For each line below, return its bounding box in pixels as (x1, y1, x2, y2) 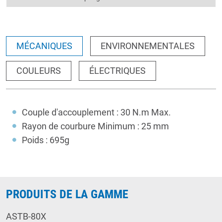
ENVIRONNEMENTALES (101, 40, 195, 51)
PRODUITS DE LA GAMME (6, 187, 128, 201)
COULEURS (16, 65, 61, 76)
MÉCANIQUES (16, 40, 72, 51)
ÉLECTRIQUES (89, 65, 146, 76)
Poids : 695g (22, 134, 69, 145)
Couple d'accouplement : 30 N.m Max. (22, 107, 171, 117)
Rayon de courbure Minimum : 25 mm (22, 120, 169, 131)
